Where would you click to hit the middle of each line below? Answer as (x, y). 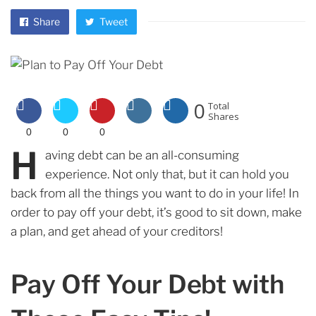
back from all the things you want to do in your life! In (155, 193)
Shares (224, 116)
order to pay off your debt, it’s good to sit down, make (156, 212)
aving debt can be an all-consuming (142, 155)
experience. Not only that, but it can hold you (168, 174)
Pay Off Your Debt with (147, 284)
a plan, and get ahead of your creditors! (117, 231)
